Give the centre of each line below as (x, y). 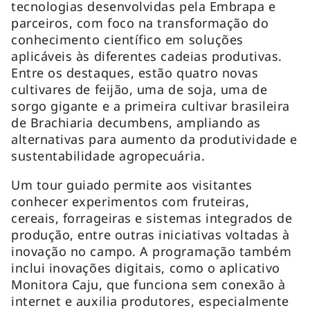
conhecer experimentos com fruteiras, (130, 201)
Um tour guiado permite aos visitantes (132, 184)
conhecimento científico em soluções (127, 39)
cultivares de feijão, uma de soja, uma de (139, 89)
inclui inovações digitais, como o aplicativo (146, 267)
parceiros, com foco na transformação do (140, 22)
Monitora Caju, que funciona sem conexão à (148, 284)
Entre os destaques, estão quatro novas (135, 72)
